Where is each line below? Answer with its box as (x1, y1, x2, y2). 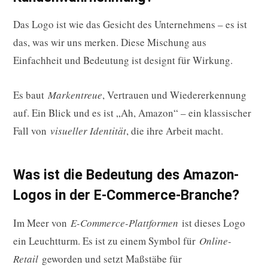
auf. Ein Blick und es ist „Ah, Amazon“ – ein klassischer (13, 106, 251, 120)
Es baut (13, 88, 48, 102)
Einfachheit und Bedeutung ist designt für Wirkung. (13, 53, 233, 68)
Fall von (13, 124, 50, 138)
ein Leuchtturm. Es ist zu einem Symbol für (13, 233, 199, 248)
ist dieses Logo (178, 215, 245, 230)
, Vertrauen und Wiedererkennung (102, 88, 246, 102)
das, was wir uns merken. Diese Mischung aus (13, 35, 206, 50)
